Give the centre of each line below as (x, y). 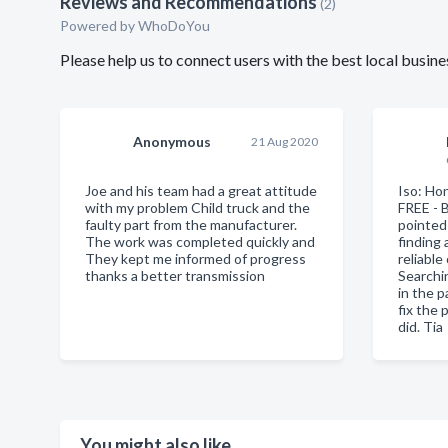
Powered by (99, 25)
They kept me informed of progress (195, 258)
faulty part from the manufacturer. (191, 224)
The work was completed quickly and (200, 241)
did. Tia (421, 326)
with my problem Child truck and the (197, 207)
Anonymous (172, 141)
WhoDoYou (175, 25)
